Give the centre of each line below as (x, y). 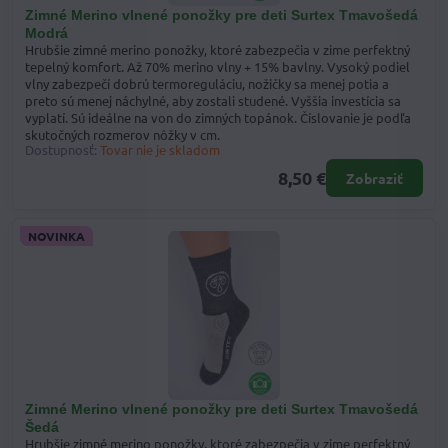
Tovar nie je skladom (160, 149)
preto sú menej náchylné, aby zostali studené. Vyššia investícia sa (213, 100)
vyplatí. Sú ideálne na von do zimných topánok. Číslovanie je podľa (218, 117)
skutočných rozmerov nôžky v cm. (122, 134)
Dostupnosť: (61, 149)
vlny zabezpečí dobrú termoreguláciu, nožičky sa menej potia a (207, 83)
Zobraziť (374, 177)
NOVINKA (56, 235)
